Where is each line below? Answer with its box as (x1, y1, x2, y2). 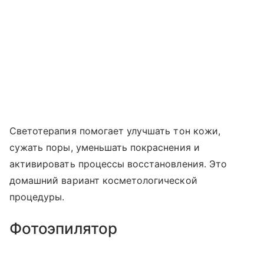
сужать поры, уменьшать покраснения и (9, 141, 200, 153)
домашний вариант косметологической (9, 174, 197, 186)
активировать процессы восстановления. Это (9, 158, 227, 170)
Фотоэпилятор (9, 219, 117, 237)
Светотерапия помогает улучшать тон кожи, (9, 125, 220, 137)
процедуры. (9, 191, 65, 203)
